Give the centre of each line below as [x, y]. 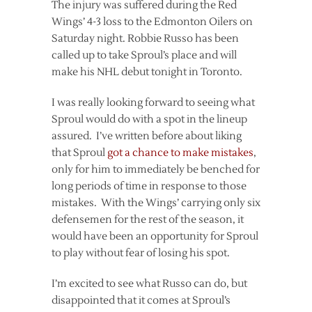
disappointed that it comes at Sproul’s [141, 301]
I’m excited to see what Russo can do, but [149, 284]
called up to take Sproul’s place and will [144, 55]
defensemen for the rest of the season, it [148, 220]
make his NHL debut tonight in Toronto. [147, 72]
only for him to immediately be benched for [156, 170]
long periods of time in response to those [149, 186]
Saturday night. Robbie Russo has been [145, 39]
